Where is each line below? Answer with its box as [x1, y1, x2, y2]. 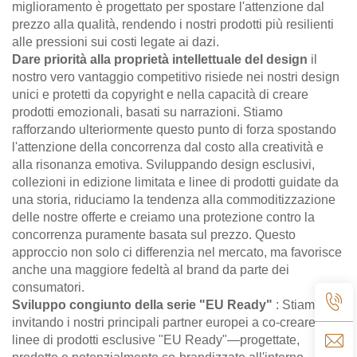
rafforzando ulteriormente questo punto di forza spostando [12, 122, 336, 136]
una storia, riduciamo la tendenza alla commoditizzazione [12, 192, 335, 206]
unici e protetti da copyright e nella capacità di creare [12, 87, 308, 101]
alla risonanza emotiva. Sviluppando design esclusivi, [12, 157, 315, 171]
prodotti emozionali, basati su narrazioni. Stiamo [12, 104, 283, 119]
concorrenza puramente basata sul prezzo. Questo [12, 227, 296, 241]
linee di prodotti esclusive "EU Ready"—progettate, [12, 332, 300, 347]
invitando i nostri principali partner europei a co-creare [12, 315, 316, 329]
